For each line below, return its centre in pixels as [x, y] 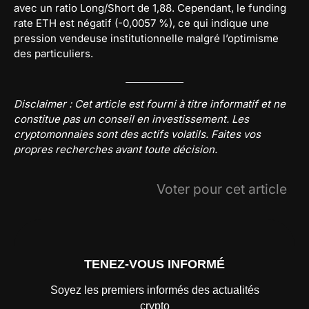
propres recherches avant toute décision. [116, 149]
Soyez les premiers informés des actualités [154, 290]
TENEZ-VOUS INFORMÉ [154, 265]
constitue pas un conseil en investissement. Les [131, 119]
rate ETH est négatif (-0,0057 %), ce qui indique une [141, 23]
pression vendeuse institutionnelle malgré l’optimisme [146, 38]
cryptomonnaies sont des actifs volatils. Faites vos [137, 134]
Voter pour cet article [222, 189]
